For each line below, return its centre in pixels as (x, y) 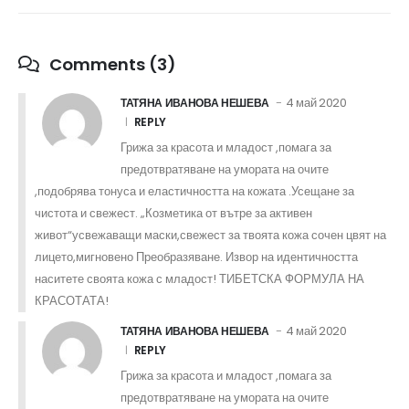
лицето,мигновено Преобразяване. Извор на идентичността (196, 257)
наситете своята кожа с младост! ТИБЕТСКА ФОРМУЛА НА (199, 278)
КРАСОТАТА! (72, 300)
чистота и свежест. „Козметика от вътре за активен (173, 213)
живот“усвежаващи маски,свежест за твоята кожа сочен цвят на (210, 235)
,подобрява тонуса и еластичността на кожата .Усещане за (194, 191)
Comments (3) (111, 64)
